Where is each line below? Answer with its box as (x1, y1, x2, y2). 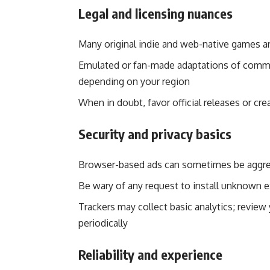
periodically (78, 217, 128, 230)
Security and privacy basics (78, 125, 231, 143)
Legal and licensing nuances (78, 5, 233, 22)
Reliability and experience (78, 246, 222, 263)
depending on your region (78, 75, 190, 88)
